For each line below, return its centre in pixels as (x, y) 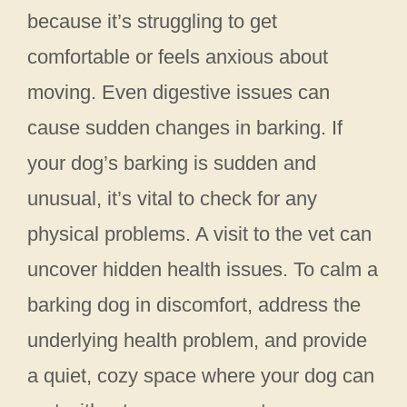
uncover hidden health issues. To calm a (203, 270)
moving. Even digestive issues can (179, 93)
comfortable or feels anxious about (178, 57)
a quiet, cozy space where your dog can (201, 376)
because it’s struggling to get (152, 22)
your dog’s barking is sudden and (172, 164)
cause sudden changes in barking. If (185, 128)
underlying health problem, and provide (197, 341)
